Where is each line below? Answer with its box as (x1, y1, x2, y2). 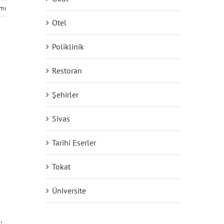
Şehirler (51, 89, 78, 100)
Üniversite (51, 185, 86, 196)
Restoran (51, 65, 82, 76)
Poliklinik (51, 41, 84, 52)
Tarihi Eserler (51, 137, 96, 148)
